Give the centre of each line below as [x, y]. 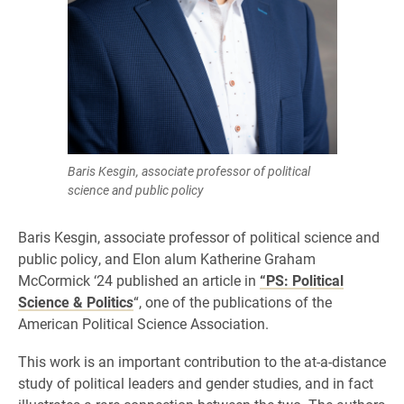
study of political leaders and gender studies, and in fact [196, 383]
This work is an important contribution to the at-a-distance [202, 361]
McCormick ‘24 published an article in [139, 280]
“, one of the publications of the [233, 302]
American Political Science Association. [143, 323]
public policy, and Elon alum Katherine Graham [167, 258]
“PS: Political [302, 280]
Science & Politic [72, 302]
